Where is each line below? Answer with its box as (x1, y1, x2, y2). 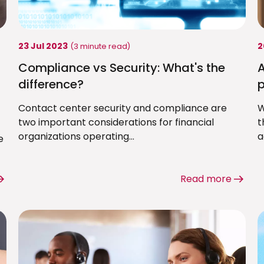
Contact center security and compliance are (18, 101, 227, 115)
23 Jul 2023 (18, 40, 68, 52)
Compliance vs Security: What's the (18, 60, 225, 77)
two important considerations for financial (18, 115, 214, 130)
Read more (180, 172, 232, 186)
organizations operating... (18, 130, 134, 144)
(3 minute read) (70, 41, 130, 52)
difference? (18, 76, 84, 93)
